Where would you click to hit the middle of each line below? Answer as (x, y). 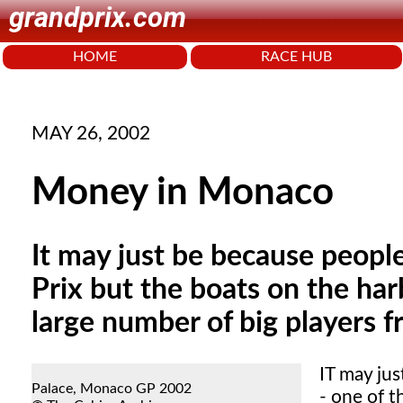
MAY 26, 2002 (91, 134)
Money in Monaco (183, 193)
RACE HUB (296, 57)
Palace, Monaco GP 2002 (112, 389)
